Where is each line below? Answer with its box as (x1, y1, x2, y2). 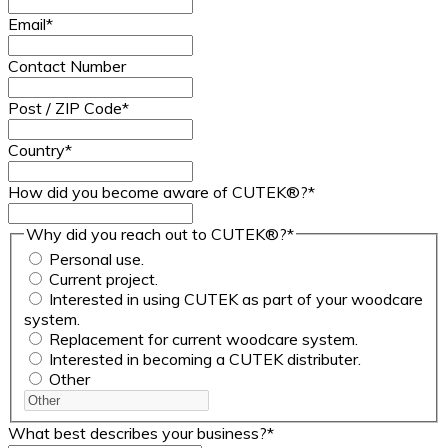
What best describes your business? (8, 423, 267, 444)
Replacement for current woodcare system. (49, 329, 358, 350)
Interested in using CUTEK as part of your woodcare (49, 289, 423, 310)
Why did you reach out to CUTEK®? (26, 223, 287, 244)
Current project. (49, 269, 158, 290)
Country (8, 139, 65, 160)
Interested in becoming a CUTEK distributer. (49, 349, 361, 370)
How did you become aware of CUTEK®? (8, 181, 308, 202)
